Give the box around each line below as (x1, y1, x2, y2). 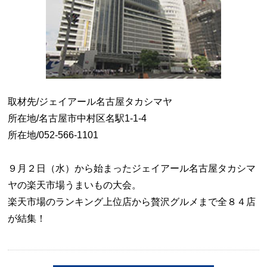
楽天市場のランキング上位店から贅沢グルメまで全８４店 (8, 196, 256, 207)
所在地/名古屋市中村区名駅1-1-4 (8, 113, 147, 123)
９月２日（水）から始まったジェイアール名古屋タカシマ (8, 163, 256, 173)
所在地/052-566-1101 (8, 129, 99, 140)
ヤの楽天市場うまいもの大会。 (8, 179, 142, 190)
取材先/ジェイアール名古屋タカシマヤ (8, 96, 173, 107)
